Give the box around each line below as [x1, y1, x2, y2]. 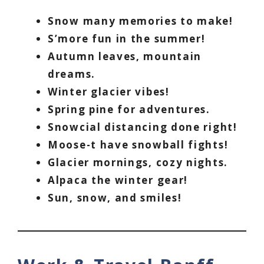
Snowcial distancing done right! [48, 120, 237, 134]
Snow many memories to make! [48, 14, 233, 28]
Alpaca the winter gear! [48, 173, 189, 187]
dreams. [48, 67, 95, 81]
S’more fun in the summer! [48, 32, 206, 46]
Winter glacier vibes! [48, 85, 170, 99]
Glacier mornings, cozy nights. [48, 156, 228, 170]
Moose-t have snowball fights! [48, 138, 229, 152]
